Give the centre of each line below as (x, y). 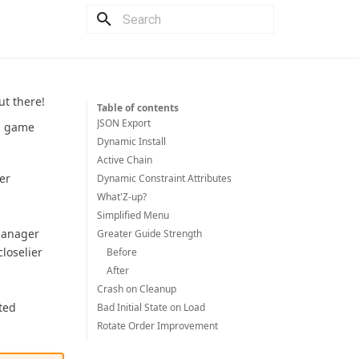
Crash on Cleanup (137, 289)
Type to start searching (175, 48)
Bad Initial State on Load (151, 307)
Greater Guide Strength (149, 234)
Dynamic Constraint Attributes (164, 178)
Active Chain (125, 160)
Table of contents (138, 108)
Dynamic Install (131, 141)
